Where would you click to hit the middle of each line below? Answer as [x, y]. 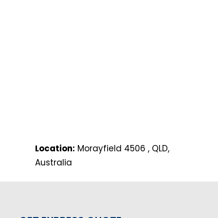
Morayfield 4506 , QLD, [122, 148]
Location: [55, 148]
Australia [53, 162]
